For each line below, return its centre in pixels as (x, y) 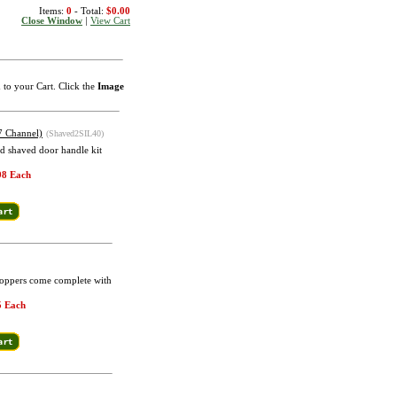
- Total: (88, 11)
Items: (51, 11)
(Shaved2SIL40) (75, 133)
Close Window (52, 21)
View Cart (110, 21)
